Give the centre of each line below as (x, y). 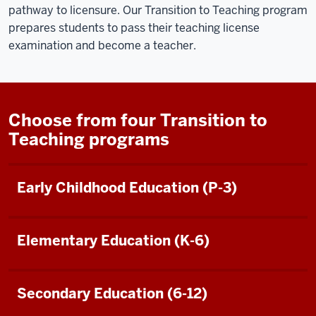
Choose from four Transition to (138, 120)
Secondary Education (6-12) (112, 293)
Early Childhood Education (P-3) (127, 187)
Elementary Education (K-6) (113, 240)
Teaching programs (89, 139)
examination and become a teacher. (102, 45)
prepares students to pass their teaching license (134, 28)
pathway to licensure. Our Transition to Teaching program (158, 10)
